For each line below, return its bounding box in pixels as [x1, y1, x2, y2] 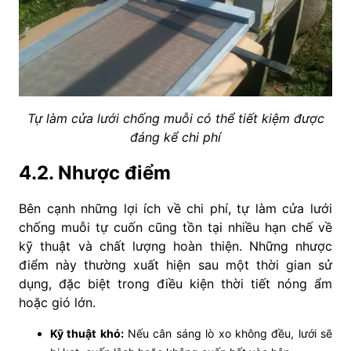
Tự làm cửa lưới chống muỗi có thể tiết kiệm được [27, 110, 324, 126]
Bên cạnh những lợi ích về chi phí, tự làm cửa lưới [19, 200, 332, 216]
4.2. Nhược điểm [19, 161, 171, 184]
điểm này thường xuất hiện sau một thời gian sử [19, 256, 332, 273]
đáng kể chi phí [130, 128, 221, 145]
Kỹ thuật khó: [50, 326, 124, 340]
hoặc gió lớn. [19, 294, 96, 310]
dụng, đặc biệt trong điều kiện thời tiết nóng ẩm [19, 275, 332, 291]
